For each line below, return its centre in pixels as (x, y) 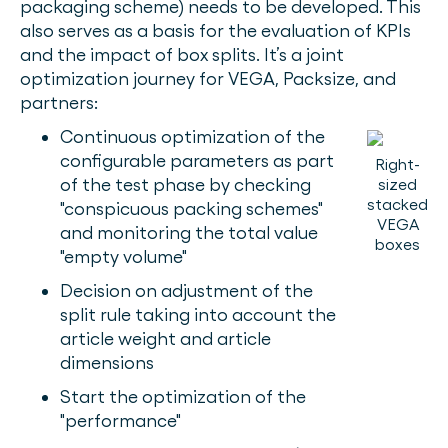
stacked (397, 204)
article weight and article (165, 338)
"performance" (122, 420)
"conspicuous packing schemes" (191, 208)
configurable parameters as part (197, 160)
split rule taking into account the (198, 314)
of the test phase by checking (185, 184)
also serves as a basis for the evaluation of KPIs (215, 30)
